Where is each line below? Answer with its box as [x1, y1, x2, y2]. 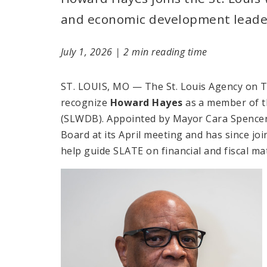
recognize [61, 95, 110, 109]
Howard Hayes [110, 95, 183, 109]
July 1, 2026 [61, 45, 116, 58]
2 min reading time [123, 45, 207, 58]
